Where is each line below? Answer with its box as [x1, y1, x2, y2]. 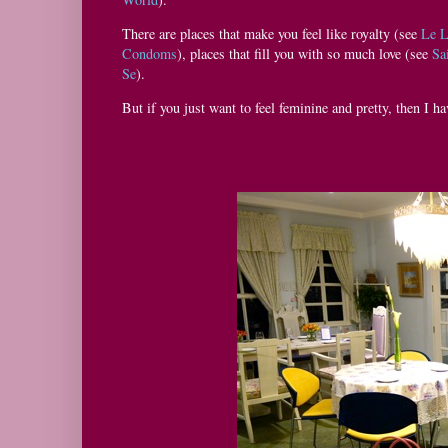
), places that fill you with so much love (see [177, 44, 432, 64]
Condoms [122, 44, 177, 64]
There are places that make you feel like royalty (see [122, 24, 421, 44]
